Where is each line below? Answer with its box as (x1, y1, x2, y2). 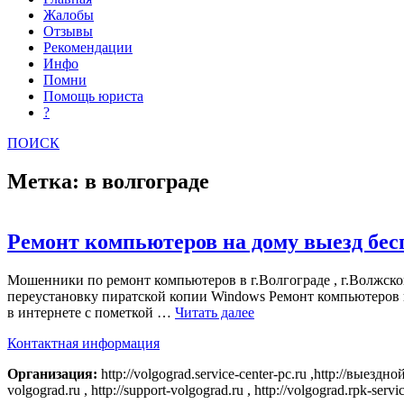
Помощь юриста (43, 88, 143, 105)
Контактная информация (7, 335, 160, 351)
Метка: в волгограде (7, 169, 209, 193)
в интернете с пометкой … (7, 304, 175, 320)
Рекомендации (43, 40, 133, 56)
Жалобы (43, 7, 94, 23)
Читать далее (175, 304, 254, 320)
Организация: (7, 365, 101, 381)
